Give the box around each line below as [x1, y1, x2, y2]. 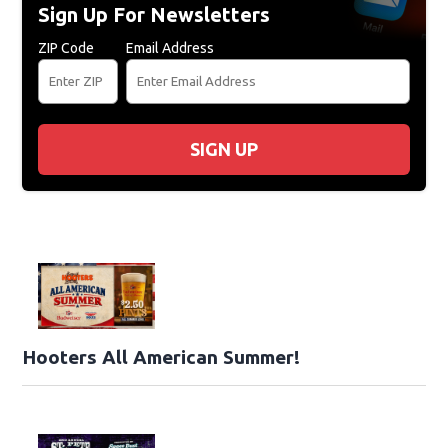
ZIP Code [38, 40, 95, 57]
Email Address [126, 40, 215, 57]
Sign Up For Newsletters [38, 3, 271, 27]
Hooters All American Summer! [22, 346, 301, 369]
